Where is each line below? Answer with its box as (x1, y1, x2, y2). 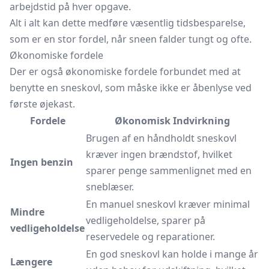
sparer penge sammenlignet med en (86, 164, 252, 177)
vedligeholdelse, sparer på (86, 214, 205, 227)
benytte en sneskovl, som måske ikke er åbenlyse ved (10, 81, 252, 94)
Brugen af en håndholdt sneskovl (86, 131, 237, 145)
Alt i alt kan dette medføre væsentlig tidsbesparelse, (10, 16, 246, 29)
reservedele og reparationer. (86, 230, 215, 243)
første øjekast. (10, 97, 75, 110)
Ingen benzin (10, 156, 73, 169)
